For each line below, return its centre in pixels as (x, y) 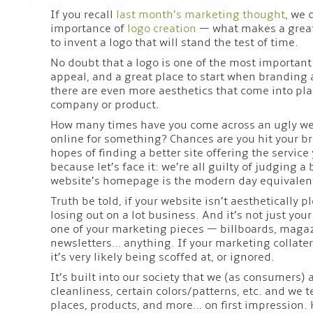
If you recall (83, 14)
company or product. (104, 104)
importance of (88, 28)
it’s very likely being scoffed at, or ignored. (162, 257)
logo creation (161, 28)
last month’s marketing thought (200, 14)
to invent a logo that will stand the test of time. (174, 42)
